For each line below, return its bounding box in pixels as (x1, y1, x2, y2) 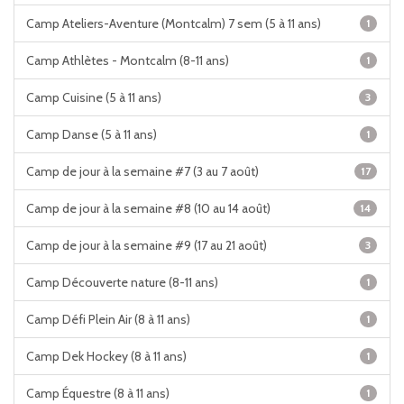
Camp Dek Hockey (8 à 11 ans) (26, 348, 187, 364)
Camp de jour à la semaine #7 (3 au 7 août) (26, 163, 259, 179)
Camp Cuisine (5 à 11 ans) (26, 89, 161, 106)
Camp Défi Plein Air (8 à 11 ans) (26, 311, 190, 327)
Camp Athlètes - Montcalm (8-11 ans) (26, 52, 229, 69)
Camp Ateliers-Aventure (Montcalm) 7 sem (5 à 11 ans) (26, 15, 321, 32)
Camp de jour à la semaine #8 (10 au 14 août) (26, 200, 271, 216)
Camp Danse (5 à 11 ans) (26, 126, 157, 142)
